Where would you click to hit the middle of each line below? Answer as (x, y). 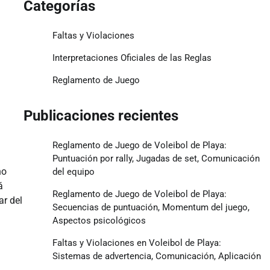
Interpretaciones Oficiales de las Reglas (132, 58)
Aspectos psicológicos (99, 220)
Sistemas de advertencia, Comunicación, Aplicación (156, 256)
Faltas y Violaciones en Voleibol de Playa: (137, 243)
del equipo (73, 171)
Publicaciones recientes (101, 115)
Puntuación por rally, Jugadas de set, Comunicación (156, 158)
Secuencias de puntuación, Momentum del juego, (151, 207)
